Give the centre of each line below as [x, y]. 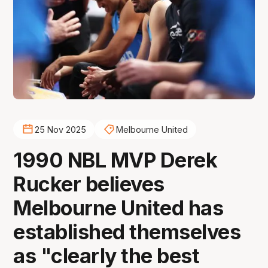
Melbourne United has [118, 208]
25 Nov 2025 [60, 129]
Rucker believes [89, 184]
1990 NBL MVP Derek [115, 160]
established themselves [127, 232]
